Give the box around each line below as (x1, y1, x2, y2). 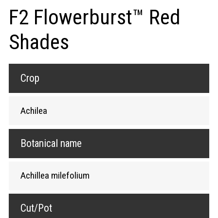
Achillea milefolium (20, 170, 90, 182)
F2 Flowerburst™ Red (8, 4, 181, 29)
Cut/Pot (20, 202, 52, 215)
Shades (8, 29, 69, 54)
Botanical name (20, 137, 82, 149)
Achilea (20, 105, 47, 116)
